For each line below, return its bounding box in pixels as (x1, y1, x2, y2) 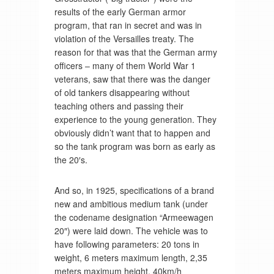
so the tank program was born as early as (54, 139, 215, 152)
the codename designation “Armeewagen (54, 210, 213, 223)
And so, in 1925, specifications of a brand (54, 183, 214, 196)
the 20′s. (54, 153, 87, 166)
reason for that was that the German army (54, 45, 217, 58)
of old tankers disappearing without (54, 86, 190, 98)
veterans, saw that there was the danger (54, 72, 210, 85)
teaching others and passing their (54, 99, 183, 112)
